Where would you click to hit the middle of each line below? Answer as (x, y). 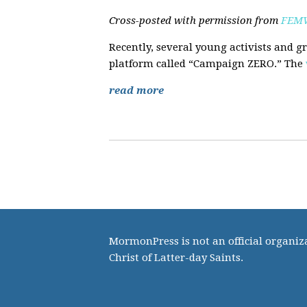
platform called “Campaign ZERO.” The (207, 63)
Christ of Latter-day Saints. (176, 257)
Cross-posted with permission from (195, 20)
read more (136, 90)
